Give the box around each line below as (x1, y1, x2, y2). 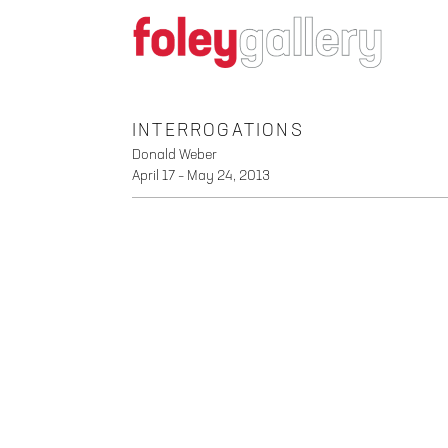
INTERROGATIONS (132, 121, 304, 140)
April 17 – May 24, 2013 (132, 168, 270, 183)
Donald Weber (132, 147, 217, 162)
